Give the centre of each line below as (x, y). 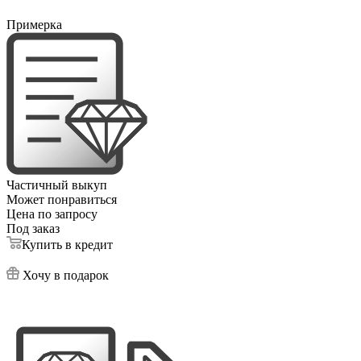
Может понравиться (62, 199)
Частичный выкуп (57, 185)
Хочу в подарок (66, 275)
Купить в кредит (67, 244)
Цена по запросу (52, 214)
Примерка (34, 24)
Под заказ (33, 228)
